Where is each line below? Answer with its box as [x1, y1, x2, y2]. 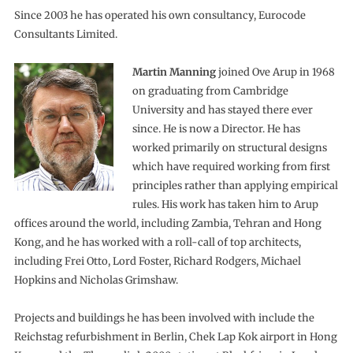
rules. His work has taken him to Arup [132, 198, 318, 212]
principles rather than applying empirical [132, 179, 338, 193]
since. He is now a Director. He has [132, 122, 300, 136]
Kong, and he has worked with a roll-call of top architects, [13, 236, 301, 250]
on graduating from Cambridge [132, 84, 288, 98]
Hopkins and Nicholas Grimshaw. [13, 273, 178, 288]
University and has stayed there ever [132, 103, 313, 117]
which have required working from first [132, 160, 330, 174]
